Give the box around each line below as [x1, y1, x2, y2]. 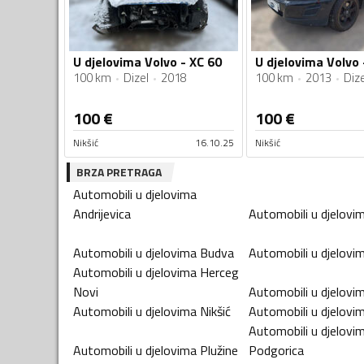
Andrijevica [73, 203, 131, 223]
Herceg [200, 262, 239, 282]
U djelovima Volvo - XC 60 [73, 51, 222, 71]
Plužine [200, 340, 238, 360]
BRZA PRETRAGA [76, 162, 162, 180]
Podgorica [249, 340, 304, 360]
